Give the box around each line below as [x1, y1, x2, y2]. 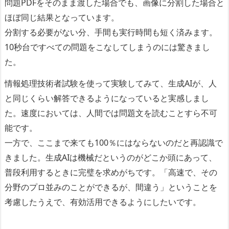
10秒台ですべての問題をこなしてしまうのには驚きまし [5, 41, 210, 53]
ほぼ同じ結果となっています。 [5, 12, 119, 24]
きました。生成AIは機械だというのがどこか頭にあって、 [5, 151, 217, 163]
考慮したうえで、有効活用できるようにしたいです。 [5, 196, 201, 208]
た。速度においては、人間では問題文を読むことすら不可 [5, 107, 217, 119]
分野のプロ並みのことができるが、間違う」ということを [5, 181, 217, 193]
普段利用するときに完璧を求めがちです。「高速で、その [5, 166, 217, 178]
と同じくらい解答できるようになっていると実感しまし [5, 92, 209, 104]
